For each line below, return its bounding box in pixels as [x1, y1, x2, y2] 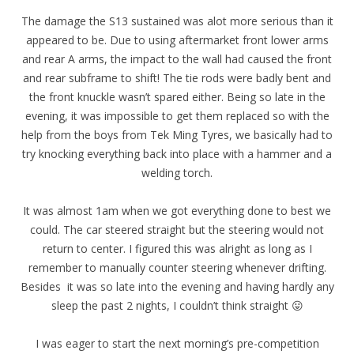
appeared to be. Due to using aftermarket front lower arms [25, 32, 329, 47]
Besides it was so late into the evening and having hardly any [20, 278, 334, 294]
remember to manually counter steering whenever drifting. [28, 259, 326, 275]
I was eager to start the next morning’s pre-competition [35, 335, 319, 351]
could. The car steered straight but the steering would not [30, 221, 324, 237]
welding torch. [141, 164, 213, 180]
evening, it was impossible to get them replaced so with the [24, 107, 330, 123]
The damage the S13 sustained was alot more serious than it [21, 13, 333, 28]
